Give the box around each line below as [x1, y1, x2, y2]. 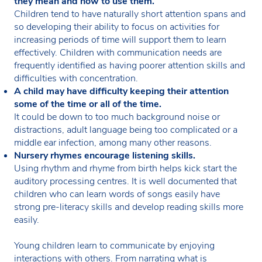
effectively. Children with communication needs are [14, 46, 222, 59]
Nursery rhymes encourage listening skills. [14, 149, 195, 162]
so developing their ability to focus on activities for [14, 20, 219, 33]
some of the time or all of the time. [14, 97, 161, 111]
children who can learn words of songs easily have [14, 187, 220, 201]
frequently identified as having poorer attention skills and [14, 58, 245, 72]
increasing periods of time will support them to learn [14, 33, 226, 46]
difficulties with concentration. [14, 71, 138, 85]
